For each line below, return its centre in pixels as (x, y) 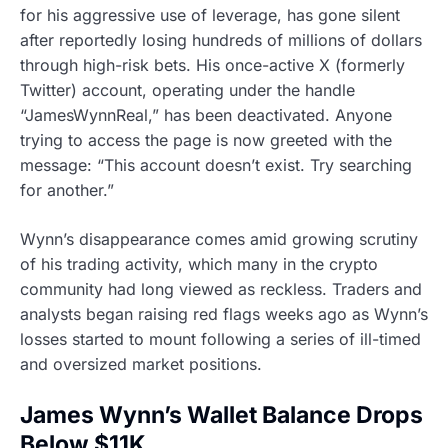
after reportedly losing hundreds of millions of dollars (221, 39)
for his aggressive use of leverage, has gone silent (210, 14)
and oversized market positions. (141, 363)
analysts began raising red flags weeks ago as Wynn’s (224, 313)
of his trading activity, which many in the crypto (199, 263)
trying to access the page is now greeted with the (206, 139)
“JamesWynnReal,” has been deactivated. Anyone (206, 114)
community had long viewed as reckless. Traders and (221, 288)
